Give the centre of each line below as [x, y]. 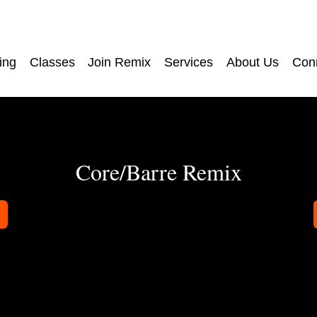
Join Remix [120, 63]
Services [189, 63]
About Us [252, 63]
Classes [52, 63]
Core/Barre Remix [158, 171]
